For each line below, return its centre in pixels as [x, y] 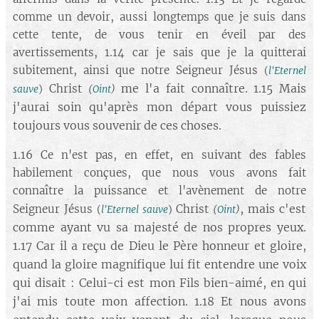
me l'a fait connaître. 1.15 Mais [210, 88]
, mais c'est [273, 209]
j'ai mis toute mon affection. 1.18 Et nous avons [159, 301]
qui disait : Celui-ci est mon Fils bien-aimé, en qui [159, 283]
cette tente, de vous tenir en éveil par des [159, 35]
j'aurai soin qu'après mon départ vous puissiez [159, 107]
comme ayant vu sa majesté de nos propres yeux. [159, 227]
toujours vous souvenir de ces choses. [117, 125]
